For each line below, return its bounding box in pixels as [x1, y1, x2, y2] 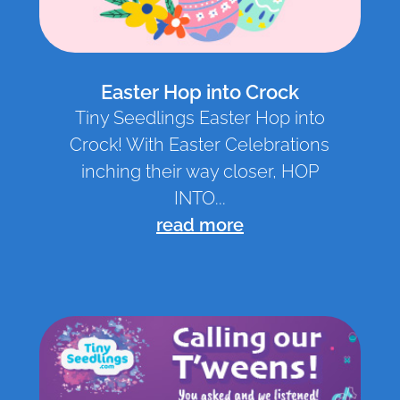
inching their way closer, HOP [80, 161, 319, 183]
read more [155, 214, 244, 237]
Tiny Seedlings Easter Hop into [74, 107, 325, 129]
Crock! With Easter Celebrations [70, 134, 330, 156]
